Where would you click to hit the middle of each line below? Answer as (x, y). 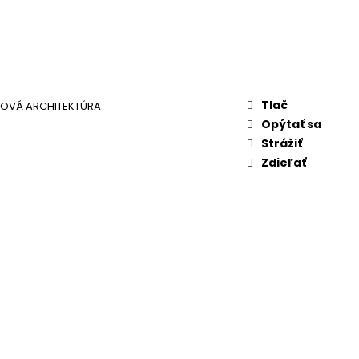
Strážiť (282, 144)
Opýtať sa (291, 125)
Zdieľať (284, 163)
